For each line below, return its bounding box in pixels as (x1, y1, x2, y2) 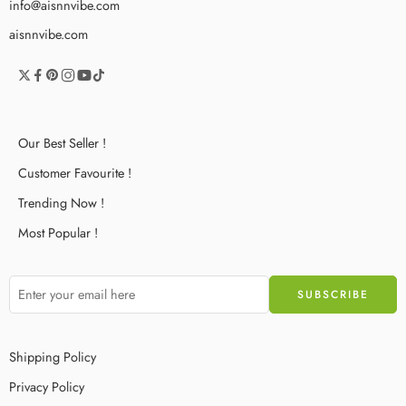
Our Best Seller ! (18, 132, 106, 152)
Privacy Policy (9, 376, 84, 396)
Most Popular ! (18, 222, 98, 242)
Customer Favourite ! (18, 162, 131, 182)
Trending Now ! (18, 192, 104, 212)
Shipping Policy (9, 346, 96, 366)
